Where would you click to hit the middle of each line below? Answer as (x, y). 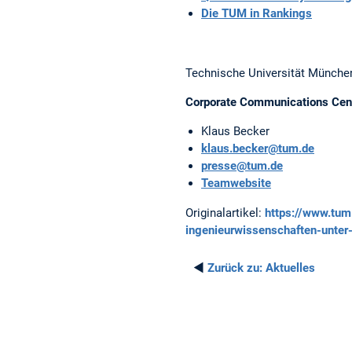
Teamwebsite (236, 183)
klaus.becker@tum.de (258, 149)
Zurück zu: (235, 268)
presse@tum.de (242, 166)
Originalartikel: (225, 213)
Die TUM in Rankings (257, 14)
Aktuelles (289, 268)
